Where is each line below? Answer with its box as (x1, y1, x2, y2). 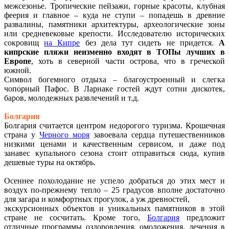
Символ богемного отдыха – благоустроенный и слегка (4, 75, 225, 84)
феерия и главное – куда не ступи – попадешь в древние (4, 11, 225, 20)
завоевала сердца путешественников (89, 130, 225, 140)
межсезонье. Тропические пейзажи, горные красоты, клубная (4, 2, 225, 11)
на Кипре (44, 38, 80, 48)
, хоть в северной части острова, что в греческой (31, 57, 225, 66)
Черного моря (39, 130, 89, 140)
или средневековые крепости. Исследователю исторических (4, 29, 225, 38)
